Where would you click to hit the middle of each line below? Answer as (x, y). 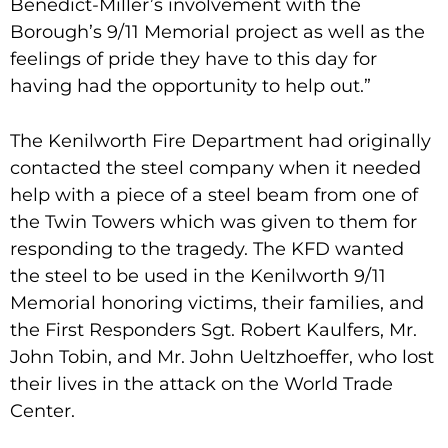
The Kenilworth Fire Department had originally (220, 140)
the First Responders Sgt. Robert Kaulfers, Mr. (213, 329)
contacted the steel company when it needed (215, 167)
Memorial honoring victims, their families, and (217, 302)
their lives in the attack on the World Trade (201, 383)
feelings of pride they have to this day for (193, 58)
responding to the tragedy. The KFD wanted (207, 248)
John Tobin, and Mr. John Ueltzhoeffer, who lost (222, 356)
